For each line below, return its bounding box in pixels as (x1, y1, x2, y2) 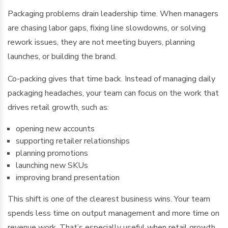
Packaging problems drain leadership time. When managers (8, 8, 218, 19)
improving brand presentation (16, 172, 120, 183)
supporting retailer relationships (16, 135, 130, 147)
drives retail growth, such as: (8, 102, 109, 113)
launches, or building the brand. (8, 51, 117, 62)
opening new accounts (16, 123, 95, 134)
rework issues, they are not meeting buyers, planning (8, 37, 195, 48)
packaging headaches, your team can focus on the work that (8, 88, 219, 99)
